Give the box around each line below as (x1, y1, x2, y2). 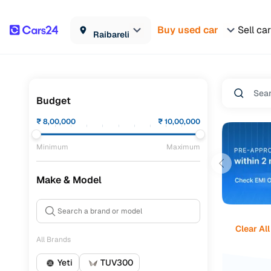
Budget (36, 94, 71, 107)
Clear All (235, 223, 270, 234)
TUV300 (100, 257, 133, 268)
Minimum (36, 142, 68, 152)
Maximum (166, 142, 200, 152)
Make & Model (36, 174, 102, 186)
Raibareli (93, 28, 129, 40)
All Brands (36, 235, 71, 244)
